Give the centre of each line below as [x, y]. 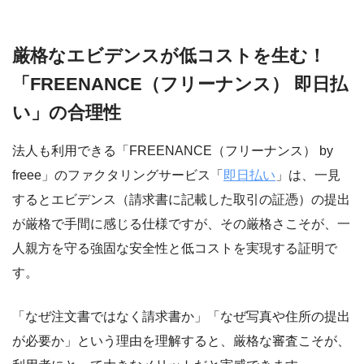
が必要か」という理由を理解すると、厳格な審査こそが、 [181, 341]
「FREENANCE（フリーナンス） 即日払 [180, 84]
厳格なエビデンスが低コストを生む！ [169, 55]
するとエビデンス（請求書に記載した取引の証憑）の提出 [181, 200]
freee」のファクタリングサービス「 [118, 175]
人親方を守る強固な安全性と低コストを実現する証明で [175, 249]
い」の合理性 [67, 112]
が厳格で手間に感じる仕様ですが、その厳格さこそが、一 [181, 224]
